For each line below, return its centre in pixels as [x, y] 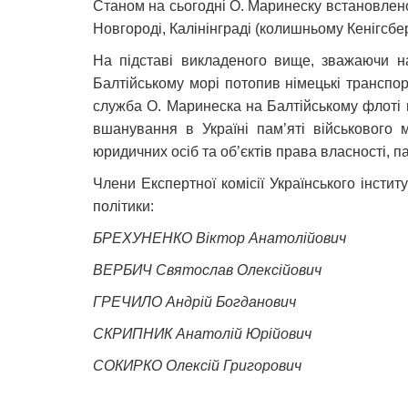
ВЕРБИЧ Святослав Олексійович [207, 270]
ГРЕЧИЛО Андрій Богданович [194, 301]
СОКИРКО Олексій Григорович [197, 365]
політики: [123, 206]
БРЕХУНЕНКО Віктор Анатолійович [219, 238]
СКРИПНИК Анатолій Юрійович [202, 333]
